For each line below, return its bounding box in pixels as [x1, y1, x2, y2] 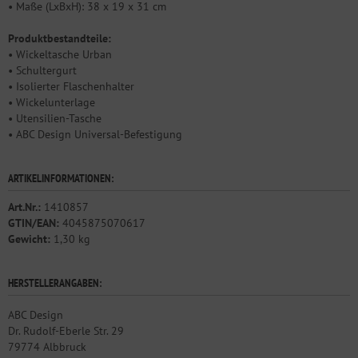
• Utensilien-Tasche [8, 111, 101, 126]
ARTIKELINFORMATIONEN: [8, 171, 114, 186]
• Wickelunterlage [8, 95, 95, 110]
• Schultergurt [8, 63, 77, 78]
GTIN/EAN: [8, 216, 59, 231]
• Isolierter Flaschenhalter [8, 79, 134, 94]
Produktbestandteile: [8, 31, 111, 46]
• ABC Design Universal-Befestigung [8, 127, 182, 142]
